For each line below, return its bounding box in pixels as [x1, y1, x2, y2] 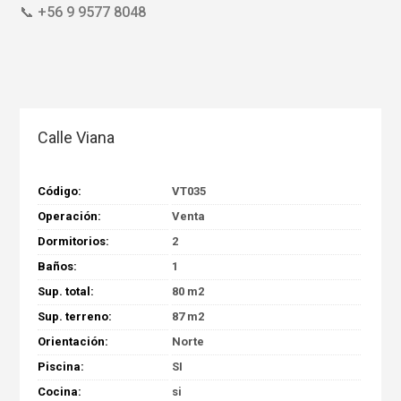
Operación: [37, 209, 101, 223]
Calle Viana [37, 127, 115, 147]
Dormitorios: [37, 234, 109, 248]
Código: [37, 183, 81, 198]
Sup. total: [37, 284, 94, 298]
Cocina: [37, 384, 81, 398]
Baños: [37, 259, 77, 273]
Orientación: [37, 334, 108, 348]
